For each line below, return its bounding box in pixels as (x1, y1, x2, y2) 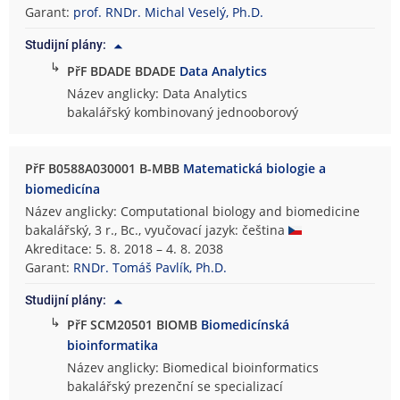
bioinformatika (67, 336, 159, 354)
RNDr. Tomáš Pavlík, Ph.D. (73, 259, 228, 277)
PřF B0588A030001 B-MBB (25, 160, 184, 178)
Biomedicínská (201, 316, 290, 334)
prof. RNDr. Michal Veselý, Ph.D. (73, 4, 264, 21)
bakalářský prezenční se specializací (67, 378, 284, 396)
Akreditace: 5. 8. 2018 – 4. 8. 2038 (25, 240, 224, 258)
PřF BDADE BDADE (67, 62, 180, 79)
